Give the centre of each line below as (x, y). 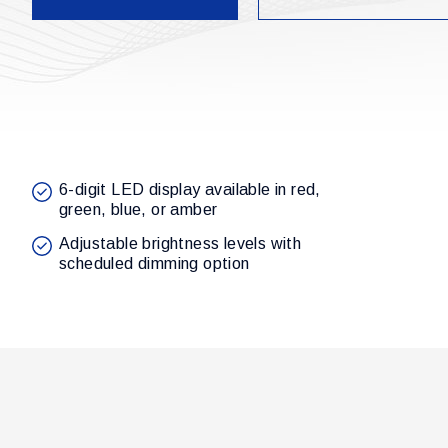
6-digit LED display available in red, (190, 190)
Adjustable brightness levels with (180, 244)
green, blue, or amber (138, 210)
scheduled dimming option (154, 264)
